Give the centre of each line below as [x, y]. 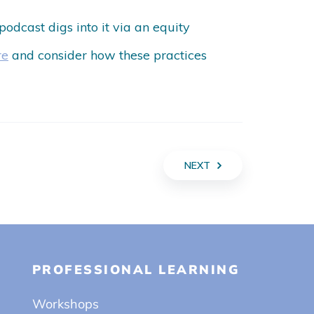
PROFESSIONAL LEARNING [136, 269]
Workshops [65, 303]
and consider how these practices [109, 55]
